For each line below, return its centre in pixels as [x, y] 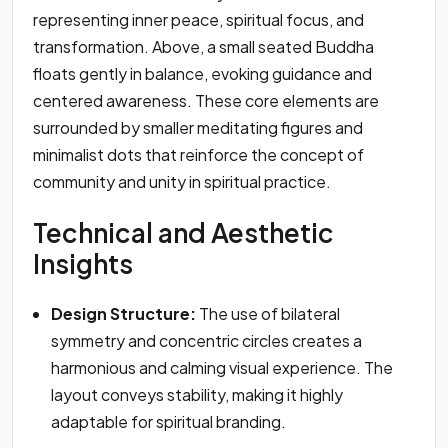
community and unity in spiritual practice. [182, 182]
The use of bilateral [268, 314]
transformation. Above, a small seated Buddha [203, 47]
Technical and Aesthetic [183, 232]
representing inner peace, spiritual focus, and [198, 20]
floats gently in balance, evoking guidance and [202, 74]
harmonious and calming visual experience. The [222, 368]
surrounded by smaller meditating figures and [198, 128]
